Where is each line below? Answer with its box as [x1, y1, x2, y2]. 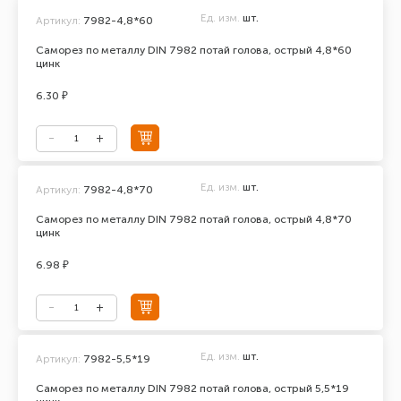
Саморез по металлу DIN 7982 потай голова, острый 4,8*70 [36, 213, 352, 226]
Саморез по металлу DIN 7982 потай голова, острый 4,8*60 [36, 44, 352, 56]
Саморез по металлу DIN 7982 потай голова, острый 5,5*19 [36, 382, 349, 395]
